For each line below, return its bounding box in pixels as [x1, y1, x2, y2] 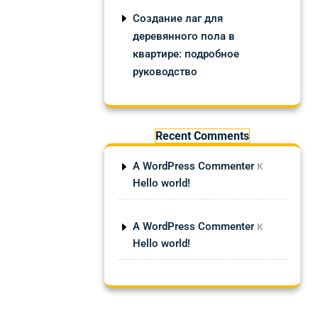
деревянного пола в [133, 30, 235, 43]
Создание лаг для [133, 12, 223, 25]
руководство [133, 65, 197, 78]
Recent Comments [155, 129, 249, 143]
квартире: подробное [133, 48, 239, 60]
